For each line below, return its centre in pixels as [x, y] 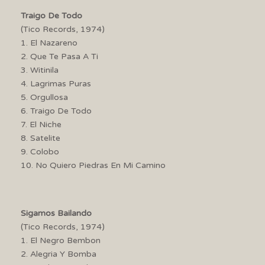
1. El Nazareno [49, 43]
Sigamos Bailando [56, 213]
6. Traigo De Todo [56, 111]
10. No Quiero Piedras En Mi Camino [93, 165]
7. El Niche [41, 124]
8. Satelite [41, 138]
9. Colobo [40, 151]
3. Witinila [40, 70]
